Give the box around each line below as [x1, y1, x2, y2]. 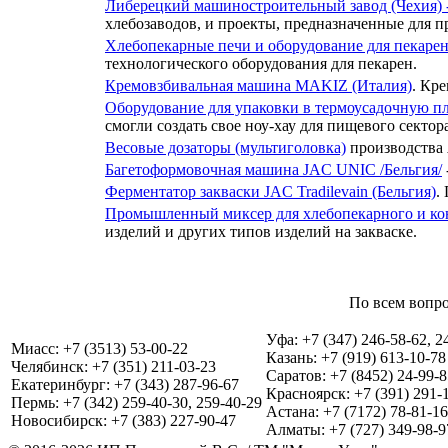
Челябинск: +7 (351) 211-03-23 [11, 357, 216, 375]
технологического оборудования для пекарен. [105, 54, 417, 72]
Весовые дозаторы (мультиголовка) [105, 138, 346, 156]
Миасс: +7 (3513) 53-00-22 [11, 339, 188, 357]
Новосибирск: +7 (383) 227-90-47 [11, 411, 236, 429]
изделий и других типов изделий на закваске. [105, 222, 417, 240]
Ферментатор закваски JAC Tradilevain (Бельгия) [105, 182, 436, 200]
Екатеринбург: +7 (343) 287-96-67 [11, 375, 239, 393]
